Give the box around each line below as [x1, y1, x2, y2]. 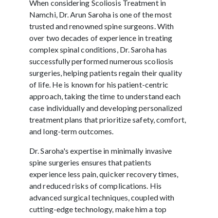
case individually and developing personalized [29, 103, 182, 112]
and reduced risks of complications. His [29, 181, 162, 190]
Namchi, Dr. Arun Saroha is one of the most [29, 9, 172, 19]
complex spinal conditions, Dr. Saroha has [29, 44, 167, 54]
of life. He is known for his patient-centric [29, 79, 169, 89]
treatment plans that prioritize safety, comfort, [29, 114, 186, 124]
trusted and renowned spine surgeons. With [29, 21, 174, 31]
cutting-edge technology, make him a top [29, 204, 166, 214]
